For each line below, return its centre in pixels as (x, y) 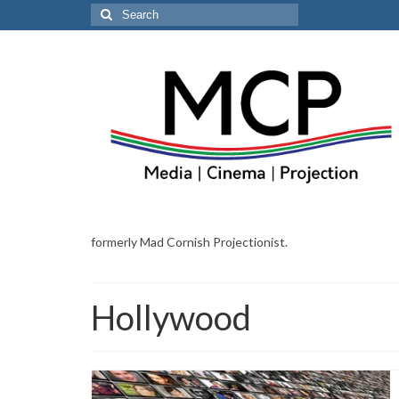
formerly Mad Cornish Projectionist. (189, 241)
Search (111, 12)
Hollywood (171, 317)
